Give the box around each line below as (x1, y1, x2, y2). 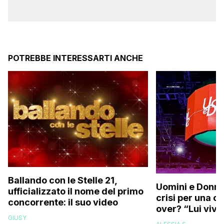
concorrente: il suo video (8, 197, 118, 208)
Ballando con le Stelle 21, (8, 175, 117, 186)
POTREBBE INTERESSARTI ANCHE (8, 53, 143, 63)
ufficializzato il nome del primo (8, 186, 143, 197)
